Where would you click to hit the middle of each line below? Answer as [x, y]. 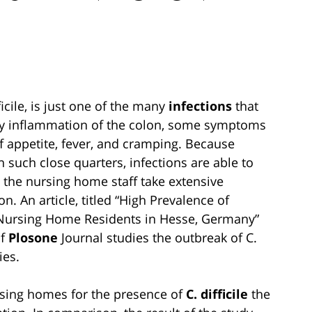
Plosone [33, 237]
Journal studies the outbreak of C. [157, 237]
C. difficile [217, 294]
